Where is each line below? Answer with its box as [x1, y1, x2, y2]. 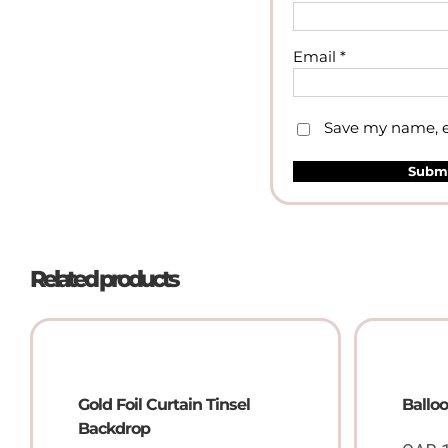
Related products [30, 264, 177, 293]
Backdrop [78, 419, 150, 439]
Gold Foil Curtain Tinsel [78, 395, 250, 415]
